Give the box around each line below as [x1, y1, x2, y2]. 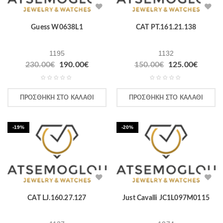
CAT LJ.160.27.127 [27, 195, 87, 202]
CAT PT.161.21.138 [135, 23, 197, 31]
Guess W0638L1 [31, 23, 83, 31]
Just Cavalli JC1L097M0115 [122, 195, 210, 202]
